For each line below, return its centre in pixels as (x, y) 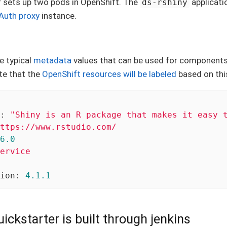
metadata (52, 60)
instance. (58, 15)
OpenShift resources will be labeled (109, 74)
